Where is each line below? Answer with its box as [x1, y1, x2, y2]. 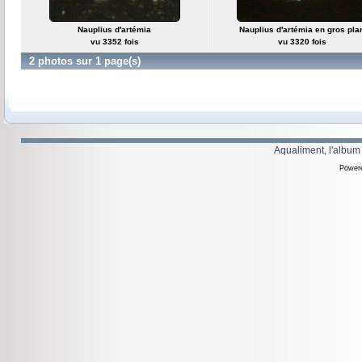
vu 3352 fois [90, 37, 139, 46]
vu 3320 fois [277, 37, 326, 46]
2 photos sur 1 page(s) [29, 55, 141, 67]
